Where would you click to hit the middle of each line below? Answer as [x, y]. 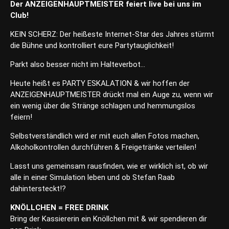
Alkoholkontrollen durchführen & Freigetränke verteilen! [103, 147]
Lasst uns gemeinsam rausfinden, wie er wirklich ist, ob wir [109, 166]
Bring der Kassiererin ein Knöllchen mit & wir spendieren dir [109, 219]
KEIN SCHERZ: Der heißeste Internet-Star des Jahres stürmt [112, 35]
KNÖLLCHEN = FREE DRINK [59, 208]
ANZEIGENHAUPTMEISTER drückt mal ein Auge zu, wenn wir [112, 95]
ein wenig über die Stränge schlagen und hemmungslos [103, 106]
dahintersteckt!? [38, 189]
